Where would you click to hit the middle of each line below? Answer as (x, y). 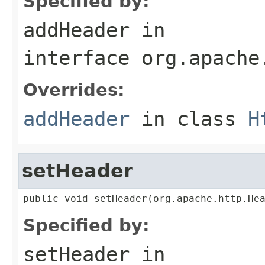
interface (82, 58)
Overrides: (74, 90)
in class (189, 119)
